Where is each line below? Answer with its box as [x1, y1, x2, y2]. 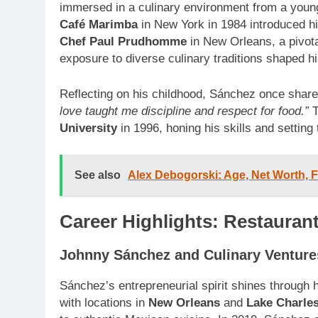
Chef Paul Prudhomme [60, 35, 187, 49]
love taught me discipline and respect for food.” [60, 104, 309, 118]
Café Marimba [60, 18, 138, 32]
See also [75, 169, 121, 182]
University [60, 121, 117, 135]
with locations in [60, 295, 148, 309]
